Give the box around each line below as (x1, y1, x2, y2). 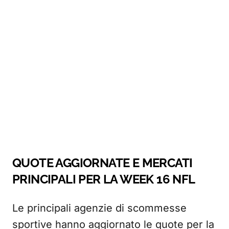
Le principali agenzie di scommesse (12, 202, 187, 214)
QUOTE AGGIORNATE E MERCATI (12, 155, 193, 170)
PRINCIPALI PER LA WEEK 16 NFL (12, 172, 195, 187)
